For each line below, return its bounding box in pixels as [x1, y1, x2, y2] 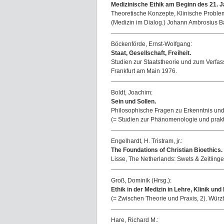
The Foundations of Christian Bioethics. [111, 146, 222, 153]
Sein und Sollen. [111, 98, 156, 105]
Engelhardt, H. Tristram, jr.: [111, 137, 182, 144]
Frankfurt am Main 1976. [111, 67, 177, 74]
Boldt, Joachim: [111, 89, 152, 96]
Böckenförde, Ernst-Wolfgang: [111, 40, 192, 47]
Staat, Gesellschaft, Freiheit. [111, 49, 191, 56]
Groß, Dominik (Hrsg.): [111, 177, 171, 184]
